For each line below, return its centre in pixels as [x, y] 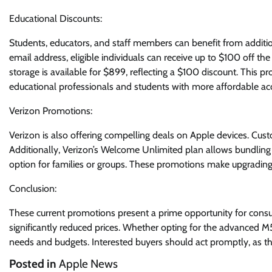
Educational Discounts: [56, 19]
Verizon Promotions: [51, 111]
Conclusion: [33, 189]
